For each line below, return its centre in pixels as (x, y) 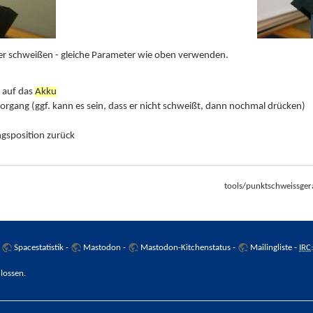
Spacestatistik (39, 248)
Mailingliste (271, 248)
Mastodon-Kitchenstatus (186, 248)
